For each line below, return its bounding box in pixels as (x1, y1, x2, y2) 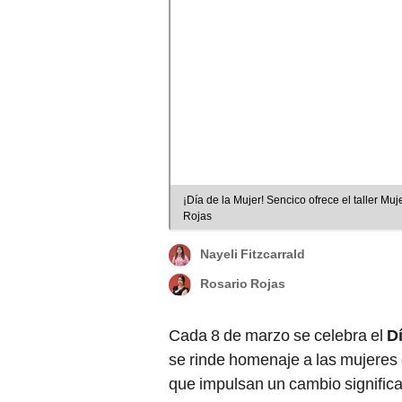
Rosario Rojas (200, 276, 285, 292)
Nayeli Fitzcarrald (200, 247, 305, 262)
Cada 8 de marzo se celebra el (169, 325, 387, 345)
